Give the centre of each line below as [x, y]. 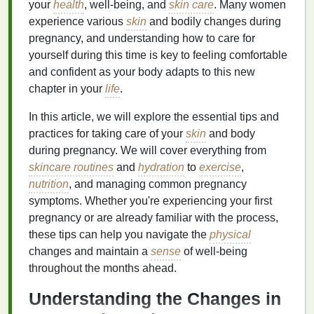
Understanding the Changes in [155, 299]
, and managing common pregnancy [158, 184]
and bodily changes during [214, 21]
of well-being [214, 251]
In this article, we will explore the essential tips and [154, 117]
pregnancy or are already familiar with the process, [153, 218]
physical [230, 234]
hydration [161, 167]
